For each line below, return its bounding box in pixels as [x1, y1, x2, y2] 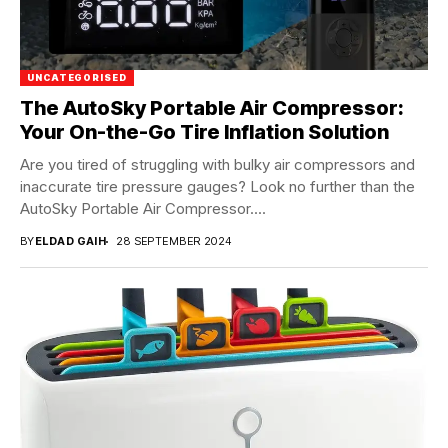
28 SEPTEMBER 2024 [116, 234, 232, 249]
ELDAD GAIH [34, 234, 107, 249]
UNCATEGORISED [27, 72, 127, 84]
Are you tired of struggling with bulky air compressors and [20, 155, 415, 175]
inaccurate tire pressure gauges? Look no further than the [20, 177, 415, 197]
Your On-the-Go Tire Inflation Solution [20, 120, 389, 145]
